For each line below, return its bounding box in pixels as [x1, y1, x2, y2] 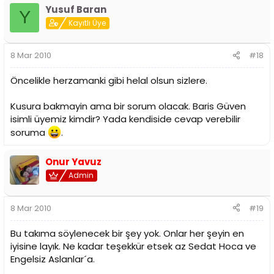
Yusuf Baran [45, 2, 106, 16]
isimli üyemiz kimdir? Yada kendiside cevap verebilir [10, 113, 240, 126]
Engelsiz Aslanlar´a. [10, 252, 95, 265]
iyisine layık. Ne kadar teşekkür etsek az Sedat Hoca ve [10, 239, 256, 253]
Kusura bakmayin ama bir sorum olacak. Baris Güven [10, 100, 246, 113]
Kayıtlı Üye [68, 17, 106, 28]
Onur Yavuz [45, 155, 102, 169]
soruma [10, 126, 48, 139]
